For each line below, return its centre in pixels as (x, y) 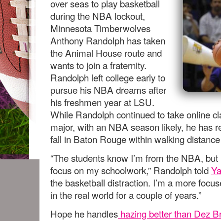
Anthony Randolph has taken (108, 40)
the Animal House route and (106, 53)
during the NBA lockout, (98, 16)
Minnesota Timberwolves (100, 28)
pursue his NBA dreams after (108, 90)
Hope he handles (84, 213)
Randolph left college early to (108, 77)
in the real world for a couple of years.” (126, 195)
